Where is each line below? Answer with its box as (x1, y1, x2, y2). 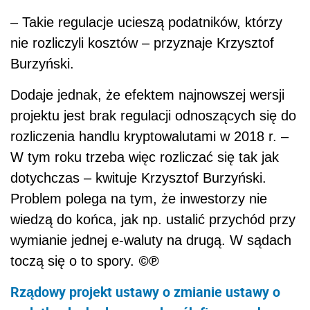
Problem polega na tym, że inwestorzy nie (10, 191, 267, 207)
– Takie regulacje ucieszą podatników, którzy (10, 15, 282, 30)
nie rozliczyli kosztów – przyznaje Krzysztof (10, 35, 274, 51)
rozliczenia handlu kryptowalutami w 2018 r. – (10, 129, 289, 145)
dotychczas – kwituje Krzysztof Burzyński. (10, 170, 266, 186)
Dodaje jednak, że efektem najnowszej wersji (10, 87, 284, 103)
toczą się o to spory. (10, 253, 138, 269)
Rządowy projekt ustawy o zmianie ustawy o (10, 282, 280, 302)
